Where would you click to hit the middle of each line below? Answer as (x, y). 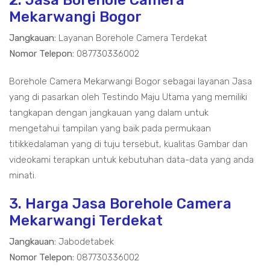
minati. (23, 175)
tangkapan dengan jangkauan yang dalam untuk (109, 113)
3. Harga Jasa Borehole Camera (120, 204)
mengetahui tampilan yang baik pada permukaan (110, 128)
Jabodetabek (85, 242)
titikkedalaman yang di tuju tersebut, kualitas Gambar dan (128, 144)
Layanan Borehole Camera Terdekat (132, 38)
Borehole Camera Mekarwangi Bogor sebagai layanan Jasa (130, 81)
